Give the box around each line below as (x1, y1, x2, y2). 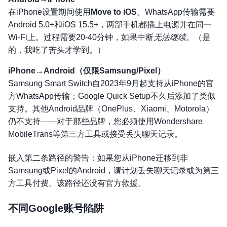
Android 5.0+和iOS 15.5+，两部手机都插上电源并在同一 (8, 20, 212, 29)
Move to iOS (91, 8, 137, 17)
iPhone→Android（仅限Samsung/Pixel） (8, 66, 165, 75)
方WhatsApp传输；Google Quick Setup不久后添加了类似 (8, 92, 215, 101)
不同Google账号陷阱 (8, 203, 104, 214)
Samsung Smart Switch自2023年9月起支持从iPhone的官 (8, 79, 214, 88)
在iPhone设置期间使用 (8, 8, 91, 17)
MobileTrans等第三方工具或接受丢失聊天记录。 (8, 130, 182, 139)
